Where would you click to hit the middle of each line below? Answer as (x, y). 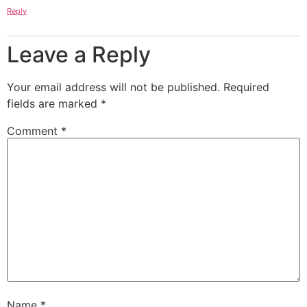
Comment (34, 131)
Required (246, 87)
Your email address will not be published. (113, 87)
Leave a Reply (79, 54)
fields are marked (54, 103)
